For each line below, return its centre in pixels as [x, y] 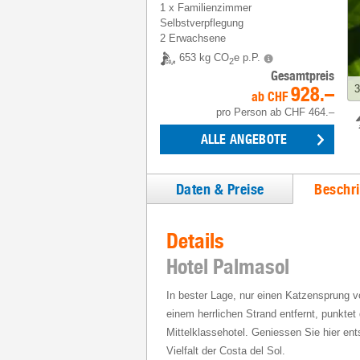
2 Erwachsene [193, 38]
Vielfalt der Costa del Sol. [226, 351]
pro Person [241, 112]
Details [195, 241]
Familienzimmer [215, 8]
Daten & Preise [220, 189]
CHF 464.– [309, 112]
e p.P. [247, 58]
